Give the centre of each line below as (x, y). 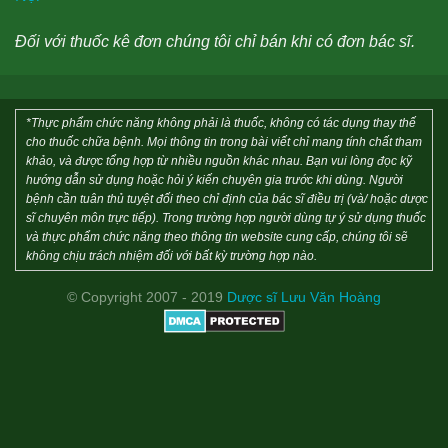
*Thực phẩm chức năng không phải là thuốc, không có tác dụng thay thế (221, 122)
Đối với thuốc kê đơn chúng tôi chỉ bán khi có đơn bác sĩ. (215, 41)
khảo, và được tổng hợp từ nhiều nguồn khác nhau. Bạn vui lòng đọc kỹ (219, 160)
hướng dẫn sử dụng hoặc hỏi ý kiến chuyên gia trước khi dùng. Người (214, 179)
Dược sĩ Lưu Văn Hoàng (304, 297)
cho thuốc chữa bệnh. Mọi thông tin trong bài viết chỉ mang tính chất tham (224, 141)
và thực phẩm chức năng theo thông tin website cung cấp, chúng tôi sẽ (217, 236)
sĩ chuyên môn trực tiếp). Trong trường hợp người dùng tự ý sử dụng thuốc (226, 217)
